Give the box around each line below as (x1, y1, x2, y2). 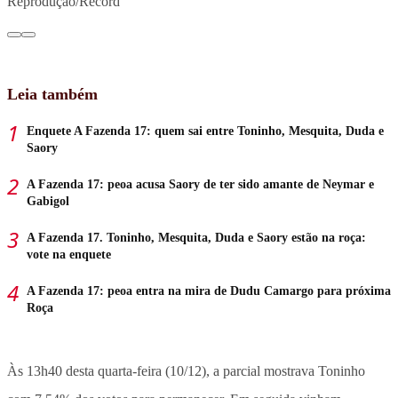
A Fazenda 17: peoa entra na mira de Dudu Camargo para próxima (27, 283, 391, 298)
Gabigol (27, 194, 69, 208)
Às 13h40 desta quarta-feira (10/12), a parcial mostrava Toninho (7, 362, 365, 378)
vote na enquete (27, 247, 111, 261)
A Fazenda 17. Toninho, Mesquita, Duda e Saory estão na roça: (27, 230, 366, 244)
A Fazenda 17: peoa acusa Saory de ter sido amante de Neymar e (27, 177, 374, 191)
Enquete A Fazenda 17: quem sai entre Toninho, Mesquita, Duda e (27, 123, 384, 138)
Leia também (7, 84, 98, 103)
